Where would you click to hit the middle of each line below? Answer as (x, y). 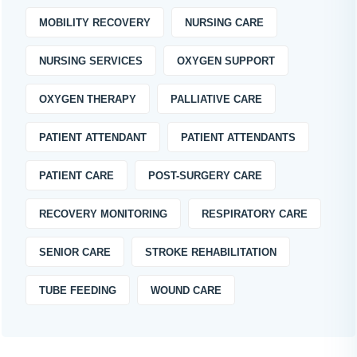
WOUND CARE (186, 290)
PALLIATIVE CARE (216, 99)
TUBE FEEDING (78, 290)
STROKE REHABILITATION (211, 252)
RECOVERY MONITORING (103, 214)
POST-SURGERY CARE (205, 176)
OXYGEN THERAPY (88, 99)
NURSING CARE (224, 23)
